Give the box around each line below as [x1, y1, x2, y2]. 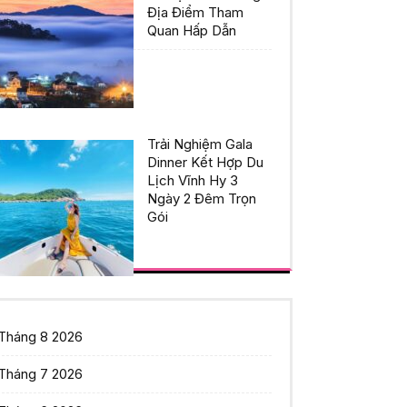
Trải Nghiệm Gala [147, 135, 253, 154]
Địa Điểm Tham [147, 4, 243, 22]
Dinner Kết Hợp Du [147, 154, 263, 172]
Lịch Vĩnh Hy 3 [147, 172, 238, 190]
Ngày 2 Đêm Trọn [147, 190, 256, 208]
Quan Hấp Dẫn [147, 22, 236, 40]
